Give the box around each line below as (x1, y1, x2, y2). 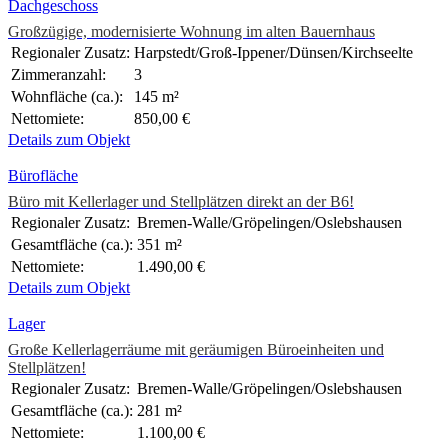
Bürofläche (8, 167, 78, 185)
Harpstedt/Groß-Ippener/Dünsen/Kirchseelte (134, 44, 413, 62)
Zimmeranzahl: (11, 66, 106, 84)
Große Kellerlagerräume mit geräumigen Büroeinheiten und (8, 341, 384, 359)
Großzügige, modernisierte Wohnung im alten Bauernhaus (8, 23, 375, 41)
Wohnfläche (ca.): (11, 88, 123, 106)
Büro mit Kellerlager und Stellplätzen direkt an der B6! (8, 193, 354, 211)
